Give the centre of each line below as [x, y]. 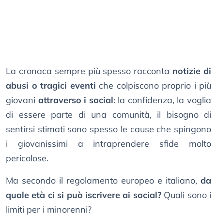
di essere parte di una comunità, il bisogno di [108, 115]
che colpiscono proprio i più [153, 86]
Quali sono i [186, 195]
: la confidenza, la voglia [162, 100]
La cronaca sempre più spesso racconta [89, 71]
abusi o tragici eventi [51, 86]
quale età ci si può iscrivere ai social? [84, 195]
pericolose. [27, 158]
